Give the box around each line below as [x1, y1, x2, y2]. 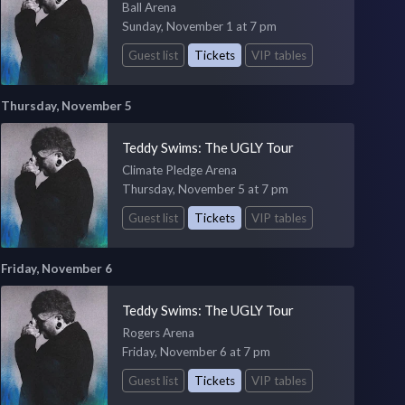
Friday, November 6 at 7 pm [121, 344, 270, 359]
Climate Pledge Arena [121, 162, 237, 177]
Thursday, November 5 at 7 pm [121, 181, 288, 196]
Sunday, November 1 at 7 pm [121, 19, 277, 34]
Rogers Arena [121, 325, 194, 340]
